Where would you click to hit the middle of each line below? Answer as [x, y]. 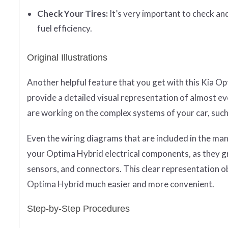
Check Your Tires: [73, 14]
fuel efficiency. [65, 28]
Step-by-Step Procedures [78, 209]
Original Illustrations [67, 58]
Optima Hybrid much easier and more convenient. [121, 184]
